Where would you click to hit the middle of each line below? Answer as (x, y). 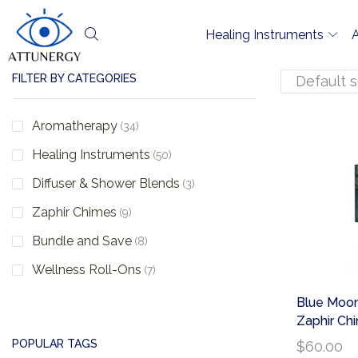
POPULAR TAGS (55, 344)
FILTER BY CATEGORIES (74, 79)
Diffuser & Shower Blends (106, 183)
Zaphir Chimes (74, 212)
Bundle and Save (82, 241)
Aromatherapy (75, 125)
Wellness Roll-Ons (87, 269)
